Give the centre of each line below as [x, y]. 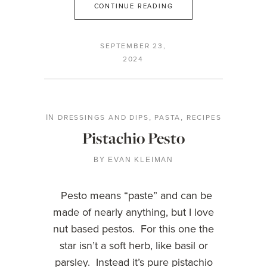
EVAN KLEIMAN [141, 160]
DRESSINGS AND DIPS [103, 117]
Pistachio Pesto [133, 138]
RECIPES [204, 117]
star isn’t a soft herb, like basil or [133, 245]
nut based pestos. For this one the [133, 229]
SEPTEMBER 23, [133, 46]
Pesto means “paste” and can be [133, 195]
